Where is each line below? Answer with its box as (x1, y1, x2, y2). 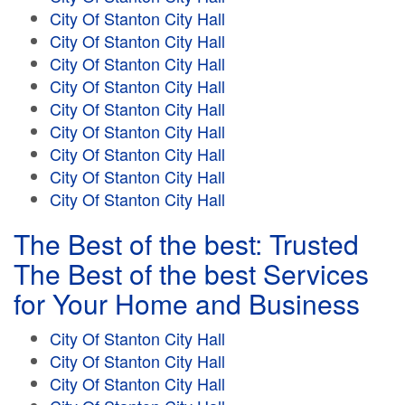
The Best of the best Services (14, 254, 369, 293)
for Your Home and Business (14, 284, 360, 323)
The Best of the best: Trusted (14, 224, 359, 263)
